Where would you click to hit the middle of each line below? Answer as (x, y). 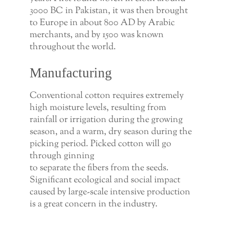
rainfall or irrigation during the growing (106, 120)
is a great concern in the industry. (93, 204)
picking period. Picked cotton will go (100, 144)
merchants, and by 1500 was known (96, 35)
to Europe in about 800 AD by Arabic (102, 23)
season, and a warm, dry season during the (110, 132)
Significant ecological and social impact (105, 180)
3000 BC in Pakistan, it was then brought (108, 11)
